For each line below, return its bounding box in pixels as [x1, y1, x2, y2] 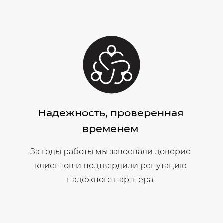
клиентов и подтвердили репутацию [34, 161, 187, 171]
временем [82, 122, 139, 135]
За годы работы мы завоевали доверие [30, 147, 191, 157]
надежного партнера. [66, 175, 155, 185]
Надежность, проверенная [37, 107, 184, 119]
